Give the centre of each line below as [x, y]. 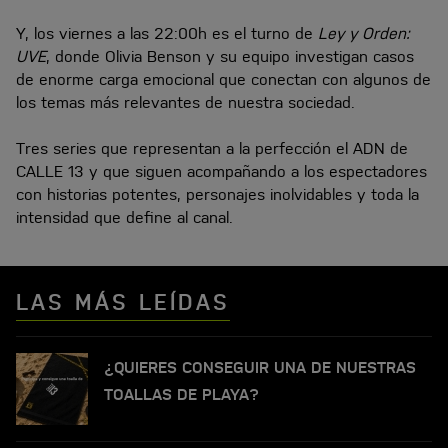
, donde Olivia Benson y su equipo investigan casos [230, 56]
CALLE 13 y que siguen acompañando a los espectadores [221, 170]
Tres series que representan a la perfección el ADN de [212, 147]
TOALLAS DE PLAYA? [181, 394]
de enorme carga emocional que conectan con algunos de [223, 79]
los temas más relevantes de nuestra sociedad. [185, 102]
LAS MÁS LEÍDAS [123, 301]
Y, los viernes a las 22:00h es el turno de [167, 33]
